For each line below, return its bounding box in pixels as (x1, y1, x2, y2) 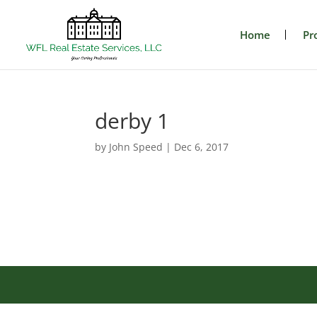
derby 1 (95, 106, 170, 135)
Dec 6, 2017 (174, 140, 229, 154)
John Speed (109, 140, 163, 154)
